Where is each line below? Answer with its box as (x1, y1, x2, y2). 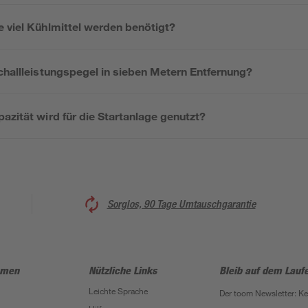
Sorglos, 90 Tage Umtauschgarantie (107, 197, 256, 210)
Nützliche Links (88, 263, 157, 277)
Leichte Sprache (88, 285, 148, 296)
